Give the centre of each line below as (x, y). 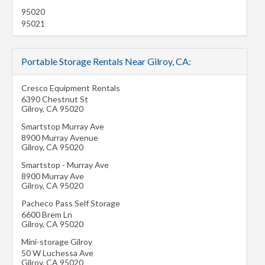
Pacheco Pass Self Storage (71, 203)
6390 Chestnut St (55, 99)
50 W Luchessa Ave (57, 253)
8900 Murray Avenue (60, 138)
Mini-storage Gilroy (57, 242)
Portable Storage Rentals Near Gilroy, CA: (106, 61)
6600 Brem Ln (47, 214)
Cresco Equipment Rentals (71, 88)
